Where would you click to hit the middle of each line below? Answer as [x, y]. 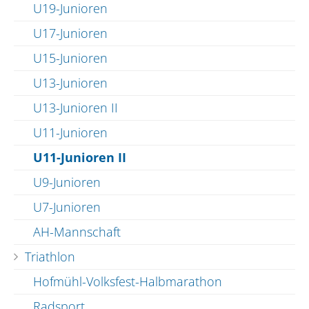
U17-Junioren [70, 33]
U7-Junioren [67, 207]
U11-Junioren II [80, 157]
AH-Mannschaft [77, 231]
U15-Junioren [70, 58]
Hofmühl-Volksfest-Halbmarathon [128, 281]
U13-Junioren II [76, 107]
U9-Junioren [67, 182]
